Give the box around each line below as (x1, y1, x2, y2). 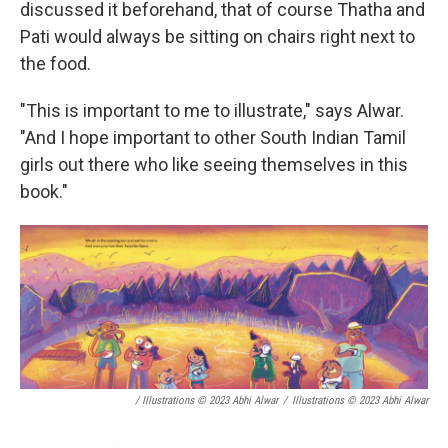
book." (20, 180, 68, 202)
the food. (20, 52, 91, 74)
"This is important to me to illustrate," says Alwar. (20, 99, 404, 121)
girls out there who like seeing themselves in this (20, 153, 408, 175)
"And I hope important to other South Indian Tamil (20, 126, 406, 148)
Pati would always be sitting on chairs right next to (20, 25, 415, 47)
